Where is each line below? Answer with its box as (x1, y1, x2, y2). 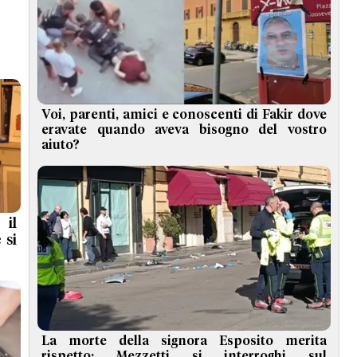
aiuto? (41, 138, 80, 151)
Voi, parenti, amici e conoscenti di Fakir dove (41, 108, 327, 121)
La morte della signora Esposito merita (41, 334, 327, 347)
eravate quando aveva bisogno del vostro (41, 123, 327, 136)
